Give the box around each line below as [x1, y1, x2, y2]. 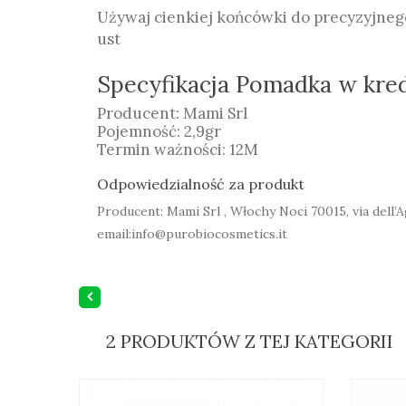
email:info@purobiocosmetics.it [97, 226, 287, 242]
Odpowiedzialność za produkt [97, 175, 304, 193]
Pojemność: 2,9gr [97, 121, 221, 141]
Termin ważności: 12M [97, 140, 258, 159]
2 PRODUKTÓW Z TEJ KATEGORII [106, 330, 393, 353]
